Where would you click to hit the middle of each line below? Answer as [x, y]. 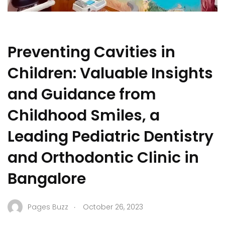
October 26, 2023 [113, 207]
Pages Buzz [48, 207]
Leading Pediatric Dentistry [110, 137]
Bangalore [47, 179]
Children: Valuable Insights [110, 74]
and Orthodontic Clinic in [103, 158]
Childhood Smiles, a [84, 116]
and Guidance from [82, 95]
